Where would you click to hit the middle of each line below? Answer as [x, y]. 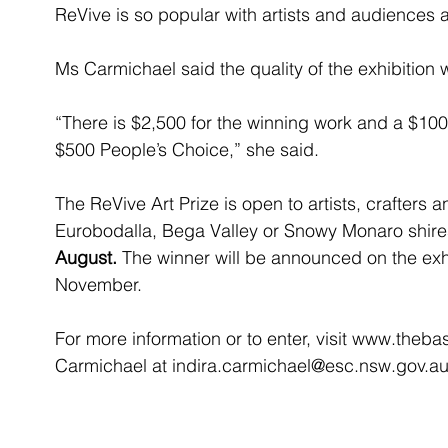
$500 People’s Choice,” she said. [187, 149]
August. [86, 257]
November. [98, 284]
